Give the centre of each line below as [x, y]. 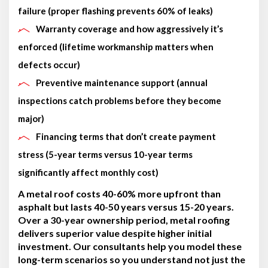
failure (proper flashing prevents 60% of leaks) [115, 10]
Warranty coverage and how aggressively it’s [130, 28]
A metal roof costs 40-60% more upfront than [119, 193]
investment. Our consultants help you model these [130, 246]
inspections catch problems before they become [120, 100]
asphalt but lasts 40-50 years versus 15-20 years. [126, 206]
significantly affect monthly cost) [88, 172]
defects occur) [49, 64]
